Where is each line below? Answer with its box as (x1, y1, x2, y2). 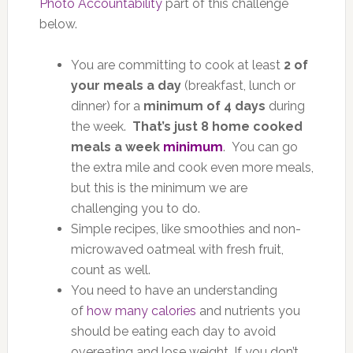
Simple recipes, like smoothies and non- (70, 221, 301, 236)
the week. (70, 118, 132, 134)
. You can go (222, 139, 298, 154)
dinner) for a (70, 98, 143, 113)
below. (39, 16, 77, 32)
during (265, 98, 305, 113)
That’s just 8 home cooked (132, 118, 303, 134)
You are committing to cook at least (70, 57, 284, 72)
